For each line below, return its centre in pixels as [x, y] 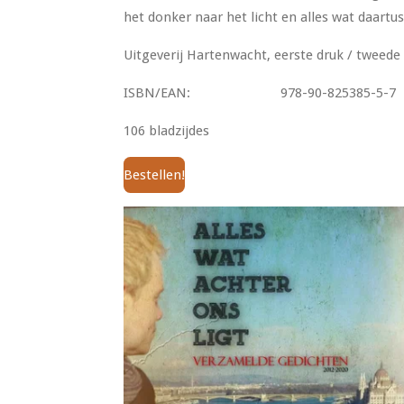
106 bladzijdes [166, 131]
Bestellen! [154, 175]
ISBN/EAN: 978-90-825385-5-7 [260, 93]
